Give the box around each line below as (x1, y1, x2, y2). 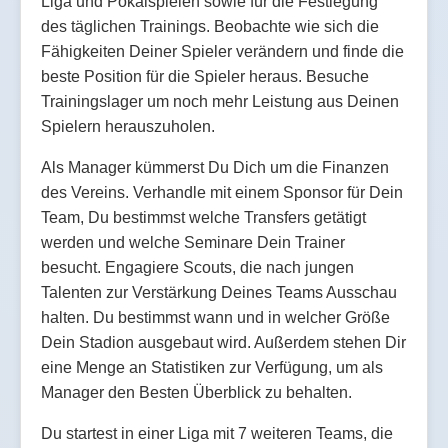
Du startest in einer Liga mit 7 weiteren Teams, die (41, 424, 393, 442)
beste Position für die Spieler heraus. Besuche (41, 67, 369, 85)
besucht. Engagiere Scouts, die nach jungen (41, 258, 354, 276)
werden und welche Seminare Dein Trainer (41, 233, 345, 251)
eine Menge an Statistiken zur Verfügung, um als (41, 358, 383, 376)
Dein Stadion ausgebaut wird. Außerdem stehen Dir (41, 333, 406, 351)
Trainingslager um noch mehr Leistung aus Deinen (41, 92, 399, 110)
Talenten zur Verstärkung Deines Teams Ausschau (41, 283, 397, 301)
